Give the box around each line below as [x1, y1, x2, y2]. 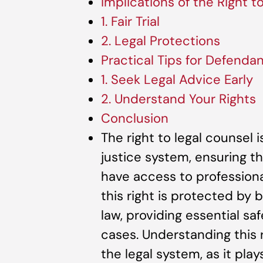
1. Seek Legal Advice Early [101, 71, 253, 89]
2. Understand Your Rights [101, 90, 256, 108]
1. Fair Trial [101, 13, 160, 31]
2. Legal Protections [101, 32, 220, 50]
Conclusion [101, 110, 168, 127]
